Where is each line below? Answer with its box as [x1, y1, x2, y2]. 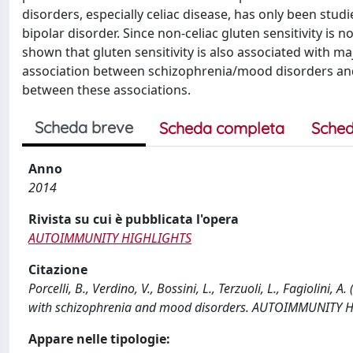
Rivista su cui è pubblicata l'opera [28, 210, 239, 228]
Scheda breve [35, 117, 133, 137]
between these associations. [22, 81, 191, 98]
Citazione [28, 261, 87, 278]
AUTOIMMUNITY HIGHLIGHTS [28, 229, 191, 247]
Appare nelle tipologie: [28, 330, 170, 347]
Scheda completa [159, 118, 284, 138]
